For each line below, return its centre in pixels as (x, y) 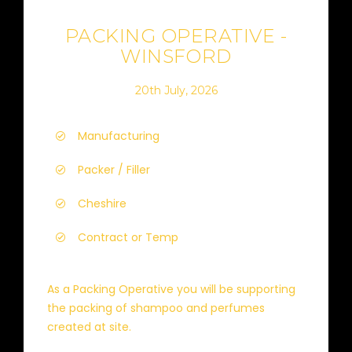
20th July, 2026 (176, 90)
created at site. (89, 327)
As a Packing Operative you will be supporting (171, 289)
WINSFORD (176, 56)
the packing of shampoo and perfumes (156, 308)
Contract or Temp (128, 237)
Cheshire (102, 203)
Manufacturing (119, 136)
